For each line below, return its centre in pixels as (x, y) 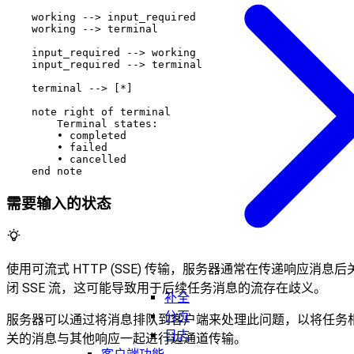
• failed (57, 147)
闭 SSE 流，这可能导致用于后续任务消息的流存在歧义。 (166, 288)
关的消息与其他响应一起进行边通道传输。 (126, 339)
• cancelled (66, 159)
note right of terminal (88, 111)
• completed (66, 135)
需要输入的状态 (59, 204)
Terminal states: (82, 123)
